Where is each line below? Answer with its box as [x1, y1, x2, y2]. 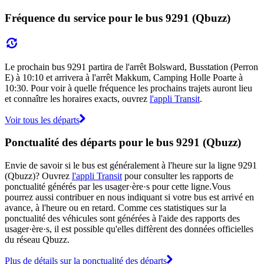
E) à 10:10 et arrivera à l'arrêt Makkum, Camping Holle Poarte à [5, 72, 243, 82]
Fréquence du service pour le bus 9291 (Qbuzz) [5, 11, 230, 24]
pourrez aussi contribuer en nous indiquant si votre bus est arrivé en [5, 192, 254, 202]
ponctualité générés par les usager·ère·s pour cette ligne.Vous [5, 181, 230, 192]
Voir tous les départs [5, 114, 80, 125]
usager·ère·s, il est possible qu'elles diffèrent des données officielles [5, 223, 253, 234]
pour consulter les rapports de [122, 170, 233, 181]
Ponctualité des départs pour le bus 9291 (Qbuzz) [5, 136, 241, 149]
